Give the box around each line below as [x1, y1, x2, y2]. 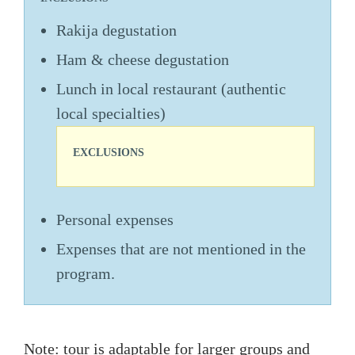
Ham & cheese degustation [56, 51, 229, 68]
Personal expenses [56, 211, 174, 228]
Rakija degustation [56, 21, 177, 39]
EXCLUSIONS [73, 147, 144, 158]
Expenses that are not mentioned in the [56, 240, 306, 258]
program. [56, 265, 115, 282]
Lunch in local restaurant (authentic [56, 80, 286, 97]
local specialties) [56, 105, 166, 122]
